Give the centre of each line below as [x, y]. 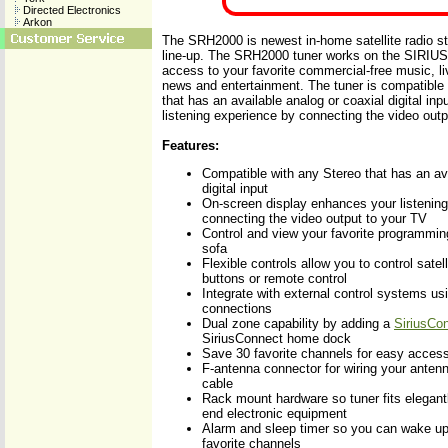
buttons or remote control [274, 278]
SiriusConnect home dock [276, 338]
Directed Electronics [70, 10]
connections [237, 308]
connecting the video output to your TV [314, 218]
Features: [190, 145]
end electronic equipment [274, 413]
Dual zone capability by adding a [298, 323]
